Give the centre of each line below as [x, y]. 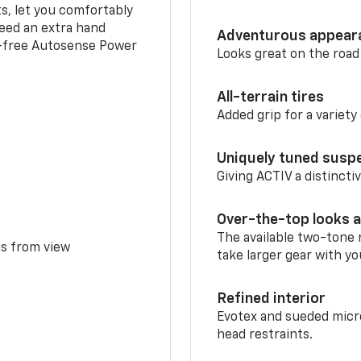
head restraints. [265, 336]
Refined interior [272, 299]
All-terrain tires [271, 98]
